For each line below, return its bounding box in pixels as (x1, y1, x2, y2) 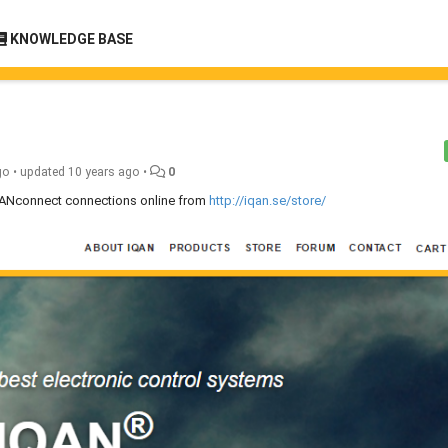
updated (20, 165, 69, 179)
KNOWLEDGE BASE (7, 31, 133, 47)
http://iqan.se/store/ (209, 193, 326, 208)
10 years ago (68, 165, 141, 179)
